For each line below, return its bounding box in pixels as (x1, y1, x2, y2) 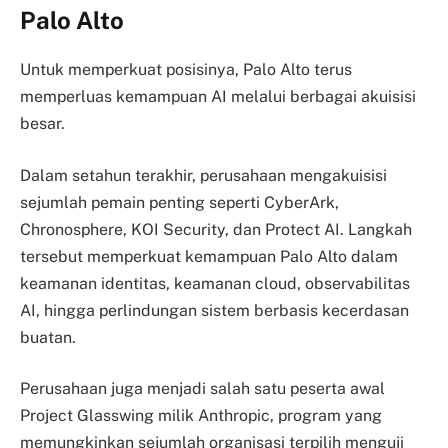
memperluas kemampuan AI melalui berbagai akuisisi (20, 87, 416, 107)
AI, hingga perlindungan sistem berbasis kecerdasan (20, 300, 409, 320)
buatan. (20, 327, 76, 347)
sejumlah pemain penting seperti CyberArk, (20, 192, 339, 212)
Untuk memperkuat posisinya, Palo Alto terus (20, 60, 352, 80)
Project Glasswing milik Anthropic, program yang (20, 406, 382, 426)
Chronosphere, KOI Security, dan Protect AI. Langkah (20, 219, 412, 239)
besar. (20, 114, 65, 134)
